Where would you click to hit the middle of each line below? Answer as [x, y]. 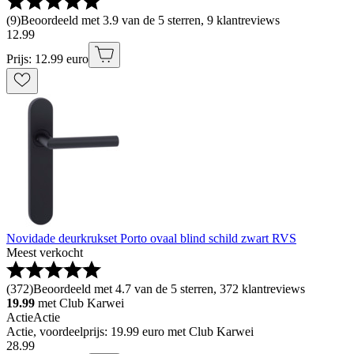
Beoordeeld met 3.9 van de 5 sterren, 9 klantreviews [150, 20]
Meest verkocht [45, 252]
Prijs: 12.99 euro [47, 58]
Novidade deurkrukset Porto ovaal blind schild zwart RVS [151, 238]
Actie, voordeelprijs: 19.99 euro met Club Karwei [130, 331]
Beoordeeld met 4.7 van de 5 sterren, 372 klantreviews [169, 288]
